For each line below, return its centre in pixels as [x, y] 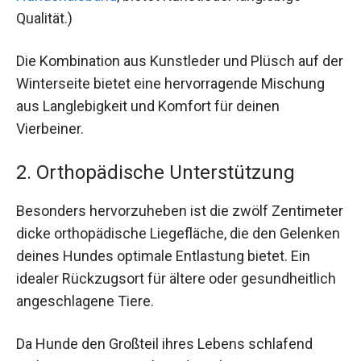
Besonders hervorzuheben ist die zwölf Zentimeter [180, 210]
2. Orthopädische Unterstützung [156, 172]
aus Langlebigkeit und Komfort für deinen [148, 106]
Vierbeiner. [50, 129]
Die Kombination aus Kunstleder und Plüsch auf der [180, 61]
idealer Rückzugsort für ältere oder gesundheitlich [176, 278]
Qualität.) [44, 19]
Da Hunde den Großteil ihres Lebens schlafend [164, 343]
